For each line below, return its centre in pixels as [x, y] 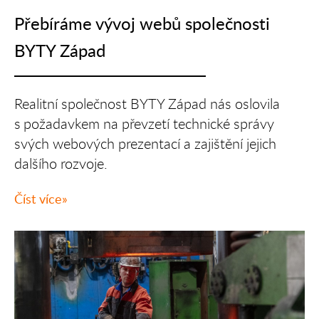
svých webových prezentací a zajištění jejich [146, 143]
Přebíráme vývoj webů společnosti [142, 23]
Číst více [38, 198]
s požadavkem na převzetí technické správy [145, 123]
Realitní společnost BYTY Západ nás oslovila [147, 103]
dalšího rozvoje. [61, 163]
